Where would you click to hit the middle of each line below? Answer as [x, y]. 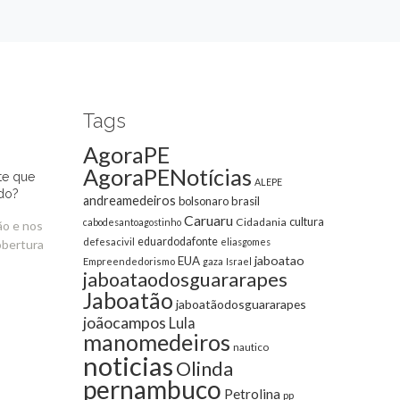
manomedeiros [157, 342]
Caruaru [209, 220]
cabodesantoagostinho [133, 222]
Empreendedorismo [129, 261]
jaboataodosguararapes [186, 279]
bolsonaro [204, 201]
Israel [239, 261]
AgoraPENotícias [168, 177]
